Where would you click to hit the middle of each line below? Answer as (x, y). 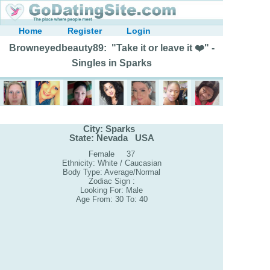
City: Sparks (111, 128)
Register (84, 31)
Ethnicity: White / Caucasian (111, 163)
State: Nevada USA (111, 137)
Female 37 (111, 154)
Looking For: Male (111, 190)
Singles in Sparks (111, 63)
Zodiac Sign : (111, 181)
